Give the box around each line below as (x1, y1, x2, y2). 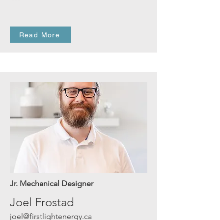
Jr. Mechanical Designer (10, 179, 93, 188)
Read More (19, 30, 60, 39)
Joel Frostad (10, 195, 74, 209)
